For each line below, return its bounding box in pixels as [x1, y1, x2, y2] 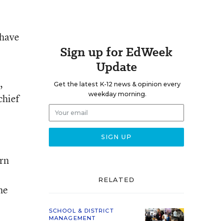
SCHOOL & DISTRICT [49, 207, 114, 214]
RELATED [98, 176, 135, 184]
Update [96, 58, 137, 75]
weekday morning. [88, 90, 147, 98]
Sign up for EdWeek [60, 43, 173, 61]
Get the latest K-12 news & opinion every [54, 80, 181, 88]
